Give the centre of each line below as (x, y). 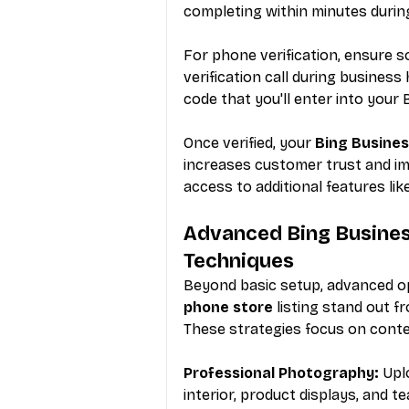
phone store (228, 307)
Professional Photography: (281, 372)
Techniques (239, 261)
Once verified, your (249, 142)
